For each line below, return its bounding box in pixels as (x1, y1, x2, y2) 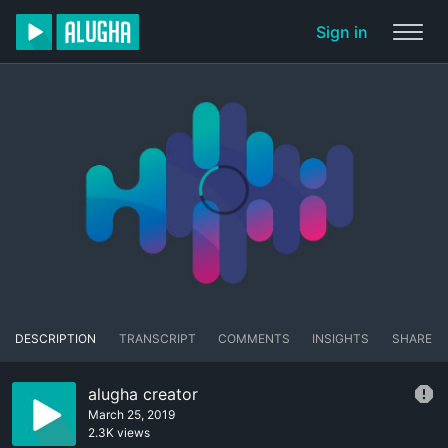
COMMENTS (217, 331, 290, 347)
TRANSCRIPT (118, 331, 196, 347)
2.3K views (88, 425, 150, 441)
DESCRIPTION (15, 331, 97, 347)
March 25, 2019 (88, 407, 175, 423)
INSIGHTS (312, 331, 370, 347)
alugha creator (88, 384, 198, 405)
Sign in (316, 22, 368, 42)
